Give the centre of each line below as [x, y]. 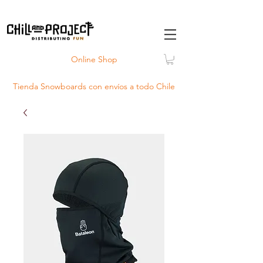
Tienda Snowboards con [59, 86]
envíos [116, 86]
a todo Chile [151, 86]
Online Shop [94, 59]
